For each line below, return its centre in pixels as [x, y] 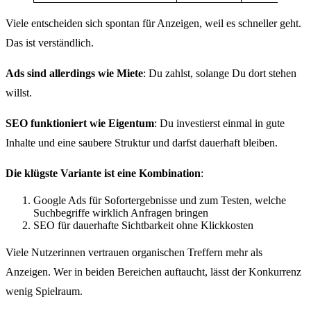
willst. [19, 93]
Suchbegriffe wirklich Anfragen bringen [121, 213]
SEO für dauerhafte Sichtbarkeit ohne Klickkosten [143, 226]
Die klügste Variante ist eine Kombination [103, 174]
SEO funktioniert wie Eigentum [80, 124]
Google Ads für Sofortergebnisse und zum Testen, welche [160, 201]
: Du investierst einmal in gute [219, 124]
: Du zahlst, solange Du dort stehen [220, 74]
